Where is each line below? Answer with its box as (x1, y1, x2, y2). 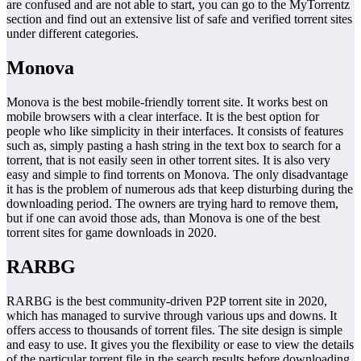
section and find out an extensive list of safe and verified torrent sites (6, 12, 352, 27)
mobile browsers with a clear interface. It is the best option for (6, 110, 319, 124)
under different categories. (6, 27, 139, 41)
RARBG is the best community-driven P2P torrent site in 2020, (6, 293, 327, 308)
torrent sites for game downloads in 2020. (6, 226, 217, 240)
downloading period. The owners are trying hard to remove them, (6, 197, 338, 211)
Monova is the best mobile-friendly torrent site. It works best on (6, 95, 328, 110)
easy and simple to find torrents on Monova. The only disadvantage (6, 168, 348, 182)
